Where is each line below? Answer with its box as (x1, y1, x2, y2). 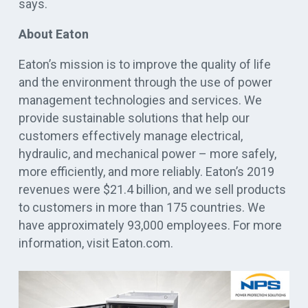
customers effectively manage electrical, (19, 128, 243, 143)
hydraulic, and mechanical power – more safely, (19, 146, 276, 161)
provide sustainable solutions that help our (19, 110, 250, 125)
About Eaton (19, 26, 89, 41)
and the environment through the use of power (19, 74, 272, 89)
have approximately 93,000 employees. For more (19, 217, 282, 232)
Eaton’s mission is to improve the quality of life (19, 56, 271, 71)
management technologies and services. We (19, 92, 262, 107)
